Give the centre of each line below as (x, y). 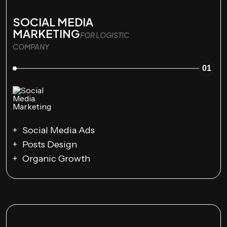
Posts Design (50, 144)
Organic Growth (56, 159)
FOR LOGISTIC (105, 35)
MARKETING (46, 33)
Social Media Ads (59, 130)
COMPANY (31, 47)
